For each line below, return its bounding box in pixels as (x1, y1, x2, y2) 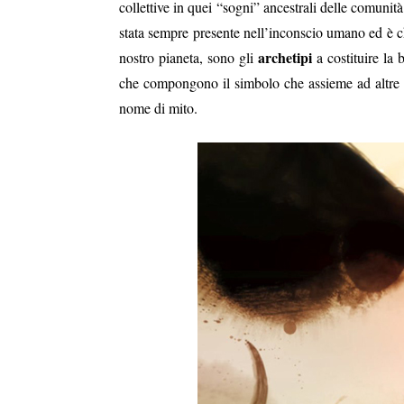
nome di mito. (119, 97, 197, 117)
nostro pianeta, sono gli (119, 47, 258, 67)
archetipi (257, 46, 312, 68)
